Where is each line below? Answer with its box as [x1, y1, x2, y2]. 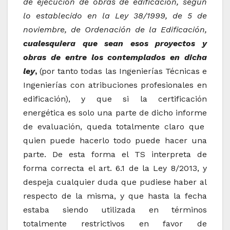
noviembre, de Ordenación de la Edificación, [23, 25, 207, 35]
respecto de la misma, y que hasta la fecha [23, 191, 207, 201]
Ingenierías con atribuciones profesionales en [23, 80, 207, 90]
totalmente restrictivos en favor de [23, 219, 207, 229]
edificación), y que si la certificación [23, 94, 207, 104]
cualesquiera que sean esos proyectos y [23, 39, 207, 49]
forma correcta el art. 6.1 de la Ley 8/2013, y [23, 163, 207, 174]
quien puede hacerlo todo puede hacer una [23, 136, 207, 146]
